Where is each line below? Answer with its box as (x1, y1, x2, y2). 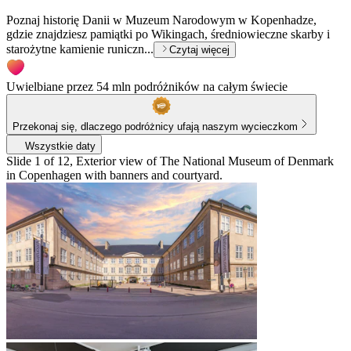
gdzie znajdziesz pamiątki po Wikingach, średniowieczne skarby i (6, 27, 330, 41)
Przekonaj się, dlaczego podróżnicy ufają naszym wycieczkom (13, 120, 298, 132)
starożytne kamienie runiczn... (6, 42, 154, 56)
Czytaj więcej (169, 43, 230, 56)
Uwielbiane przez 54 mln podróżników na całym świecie (6, 79, 288, 93)
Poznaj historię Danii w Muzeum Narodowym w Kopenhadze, (6, 13, 317, 27)
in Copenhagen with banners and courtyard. (6, 168, 223, 182)
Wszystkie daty (25, 139, 96, 152)
